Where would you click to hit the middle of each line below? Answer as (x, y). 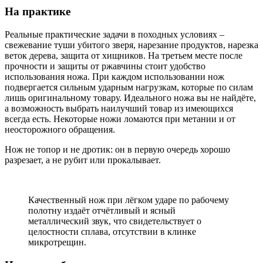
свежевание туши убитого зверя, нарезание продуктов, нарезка (131, 45)
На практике (38, 12)
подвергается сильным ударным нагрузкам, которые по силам (129, 87)
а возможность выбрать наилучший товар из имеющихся (119, 109)
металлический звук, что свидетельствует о (115, 221)
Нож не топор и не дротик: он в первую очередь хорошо (117, 150)
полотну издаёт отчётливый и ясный (102, 211)
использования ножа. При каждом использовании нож (114, 77)
